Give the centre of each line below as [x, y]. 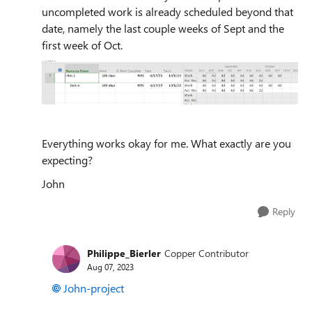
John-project [94, 288]
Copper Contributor [206, 253]
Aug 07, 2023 [110, 266]
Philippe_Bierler [124, 253]
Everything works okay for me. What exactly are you [166, 143]
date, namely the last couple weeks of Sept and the [163, 28]
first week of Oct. [82, 45]
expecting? [67, 160]
